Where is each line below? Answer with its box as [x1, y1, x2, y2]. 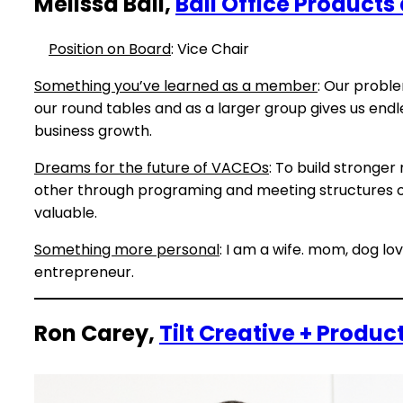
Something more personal [34, 238, 219, 260]
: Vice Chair [171, 38, 249, 59]
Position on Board [49, 38, 171, 59]
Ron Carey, [34, 318, 159, 348]
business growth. [34, 120, 152, 141]
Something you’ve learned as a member [34, 75, 318, 96]
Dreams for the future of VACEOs [34, 157, 269, 178]
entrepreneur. [34, 261, 138, 282]
